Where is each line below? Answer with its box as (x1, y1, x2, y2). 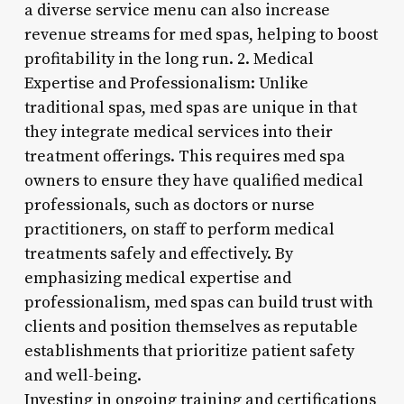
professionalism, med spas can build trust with (23, 291, 373, 313)
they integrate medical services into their (23, 121, 333, 142)
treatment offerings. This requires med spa (23, 145, 345, 167)
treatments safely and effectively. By (23, 243, 293, 264)
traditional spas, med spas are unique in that (23, 96, 357, 118)
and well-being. (23, 364, 142, 386)
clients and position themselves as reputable (23, 316, 358, 337)
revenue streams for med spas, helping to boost (23, 23, 378, 45)
